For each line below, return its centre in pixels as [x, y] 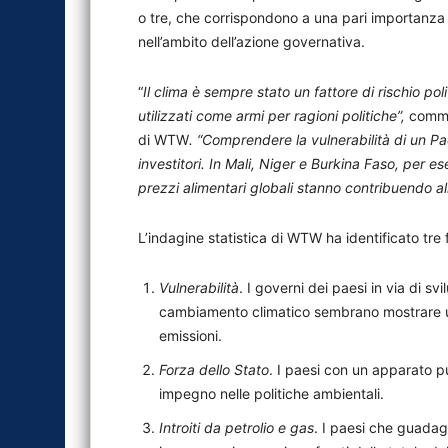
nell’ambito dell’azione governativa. [251, 41]
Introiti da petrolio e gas [236, 427]
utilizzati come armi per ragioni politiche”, [273, 115]
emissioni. [190, 335]
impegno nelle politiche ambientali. [271, 393]
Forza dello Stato [214, 369]
